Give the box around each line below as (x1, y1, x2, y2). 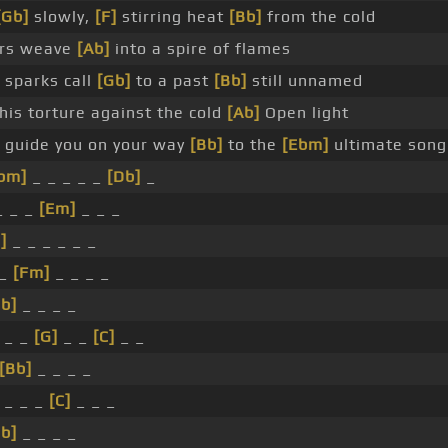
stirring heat (116, 7, 229, 27)
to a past (130, 71, 214, 91)
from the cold (261, 7, 376, 27)
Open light (259, 103, 349, 123)
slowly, (28, 7, 95, 27)
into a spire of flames (109, 39, 291, 59)
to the (222, 135, 282, 155)
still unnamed (246, 71, 363, 91)
